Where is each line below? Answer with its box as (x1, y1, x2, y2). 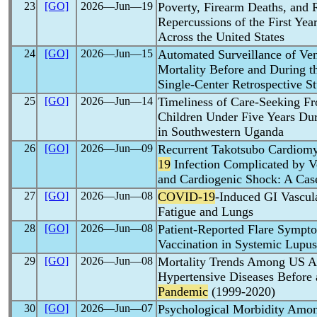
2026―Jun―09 (80, 142, 153, 154)
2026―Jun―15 (80, 47, 153, 59)
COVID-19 (158, 190, 215, 204)
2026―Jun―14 (80, 95, 153, 107)
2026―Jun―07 (80, 302, 153, 314)
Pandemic (158, 284, 208, 299)
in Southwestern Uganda (158, 125, 284, 139)
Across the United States (158, 30, 284, 44)
